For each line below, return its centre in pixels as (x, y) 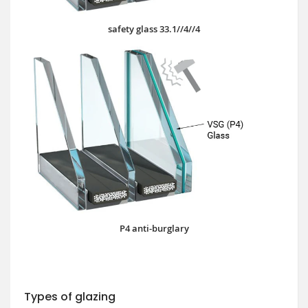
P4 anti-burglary (154, 228)
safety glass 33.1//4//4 (154, 29)
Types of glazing (70, 296)
